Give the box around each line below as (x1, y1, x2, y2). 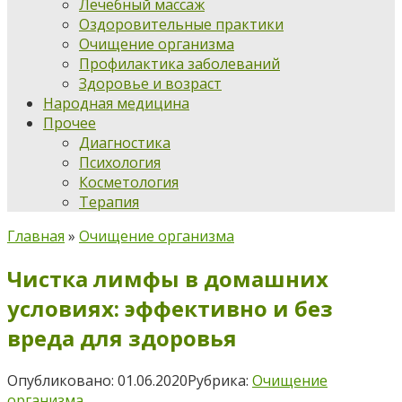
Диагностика (79, 133, 170, 153)
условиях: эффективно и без (7, 293, 333, 323)
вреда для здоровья (7, 322, 237, 353)
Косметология (79, 172, 179, 192)
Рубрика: (188, 370, 249, 390)
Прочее (43, 113, 96, 133)
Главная (7, 226, 65, 246)
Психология (79, 153, 161, 172)
